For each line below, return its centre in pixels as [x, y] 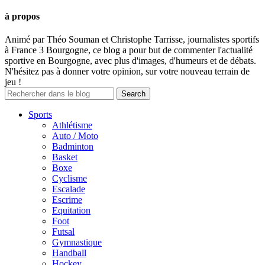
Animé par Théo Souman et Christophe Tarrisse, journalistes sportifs [132, 40]
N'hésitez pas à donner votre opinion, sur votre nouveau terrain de [127, 72]
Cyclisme [70, 179]
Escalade [69, 189]
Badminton [73, 147]
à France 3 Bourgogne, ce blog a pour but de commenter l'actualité [129, 50]
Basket [65, 157]
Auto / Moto [75, 136]
